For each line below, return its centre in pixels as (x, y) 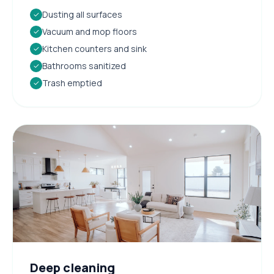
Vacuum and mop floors (90, 31)
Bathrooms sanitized (84, 65)
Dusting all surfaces (82, 14)
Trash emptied (72, 83)
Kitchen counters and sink (94, 48)
